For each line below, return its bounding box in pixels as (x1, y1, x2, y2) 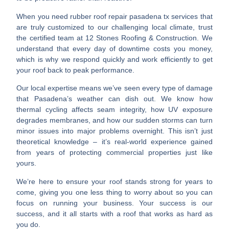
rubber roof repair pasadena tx (70, 12, 170, 20)
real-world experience (114, 138, 187, 146)
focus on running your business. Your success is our (16, 198, 213, 207)
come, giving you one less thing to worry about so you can (16, 188, 213, 196)
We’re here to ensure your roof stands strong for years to (16, 177, 213, 186)
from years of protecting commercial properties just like (16, 148, 213, 157)
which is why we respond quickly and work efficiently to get (16, 55, 213, 63)
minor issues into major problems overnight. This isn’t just (16, 127, 213, 135)
